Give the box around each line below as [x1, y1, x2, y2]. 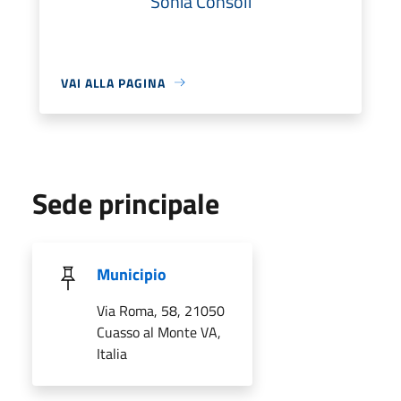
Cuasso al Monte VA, [97, 320, 221, 343]
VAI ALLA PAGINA [61, 73, 166, 92]
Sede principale [32, 181, 219, 225]
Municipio [97, 261, 166, 286]
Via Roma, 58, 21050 [97, 299, 225, 321]
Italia [97, 342, 127, 364]
